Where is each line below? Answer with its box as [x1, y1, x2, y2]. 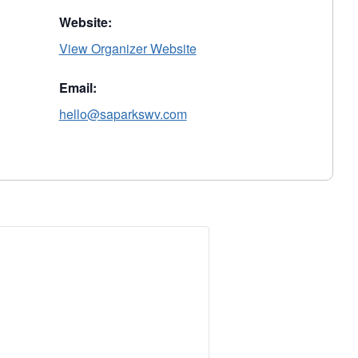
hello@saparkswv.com [58, 104, 187, 123]
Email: [58, 78, 97, 97]
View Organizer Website [58, 38, 197, 58]
